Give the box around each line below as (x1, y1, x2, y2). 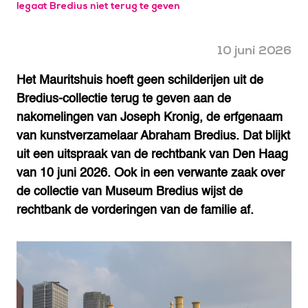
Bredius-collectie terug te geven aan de (16, 89, 231, 109)
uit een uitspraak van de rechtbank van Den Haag (16, 144, 288, 164)
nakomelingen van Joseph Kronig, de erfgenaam (16, 107, 283, 127)
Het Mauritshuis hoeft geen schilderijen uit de (16, 70, 263, 90)
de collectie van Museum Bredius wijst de (16, 181, 243, 201)
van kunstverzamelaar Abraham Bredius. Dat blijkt (16, 126, 290, 146)
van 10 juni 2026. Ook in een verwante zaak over (16, 163, 285, 183)
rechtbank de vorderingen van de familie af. (16, 200, 254, 220)
